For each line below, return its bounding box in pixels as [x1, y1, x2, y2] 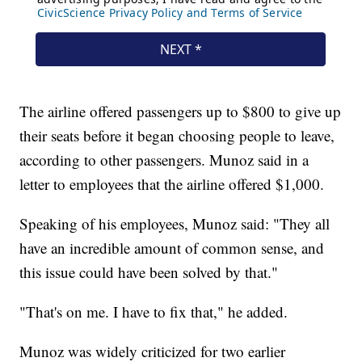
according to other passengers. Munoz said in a [19, 149, 309, 170]
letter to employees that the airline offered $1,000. [19, 173, 325, 194]
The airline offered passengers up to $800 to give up [19, 100, 342, 121]
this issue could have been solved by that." [19, 261, 279, 282]
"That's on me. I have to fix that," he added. [19, 301, 288, 322]
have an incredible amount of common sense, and [19, 237, 325, 258]
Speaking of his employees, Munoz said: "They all [19, 213, 330, 234]
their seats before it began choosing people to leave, [19, 124, 335, 145]
